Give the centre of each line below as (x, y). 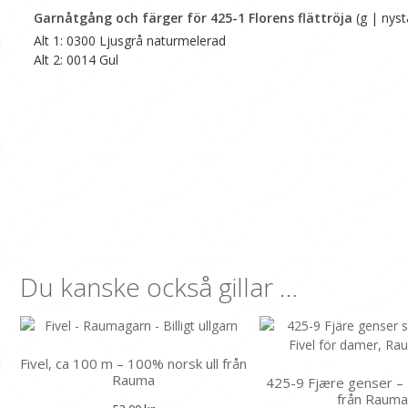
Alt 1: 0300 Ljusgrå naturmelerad (130, 41)
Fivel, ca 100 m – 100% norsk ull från (134, 363)
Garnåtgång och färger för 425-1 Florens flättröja (193, 18)
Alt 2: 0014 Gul (76, 60)
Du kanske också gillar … (159, 286)
